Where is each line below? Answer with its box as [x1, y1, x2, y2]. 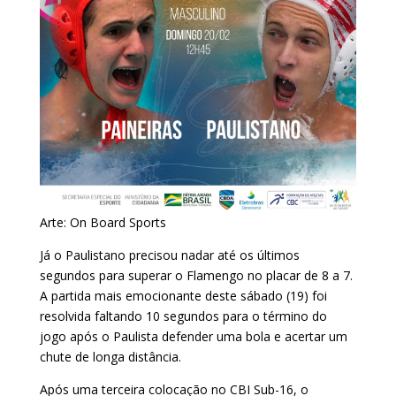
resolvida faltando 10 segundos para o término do [39, 307, 327, 324]
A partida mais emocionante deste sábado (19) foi [39, 286, 327, 304]
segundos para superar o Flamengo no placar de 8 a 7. [39, 266, 353, 284]
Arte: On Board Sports [39, 213, 166, 231]
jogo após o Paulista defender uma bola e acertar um [39, 327, 347, 345]
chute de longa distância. [39, 347, 185, 365]
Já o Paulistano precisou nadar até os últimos [39, 246, 300, 263]
